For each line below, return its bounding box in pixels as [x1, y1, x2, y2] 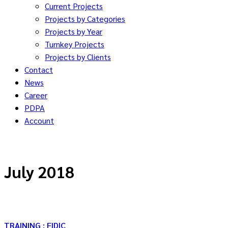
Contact [24, 64, 53, 75]
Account [24, 115, 54, 126]
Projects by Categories [45, 13, 125, 24]
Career [24, 90, 47, 100]
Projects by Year [45, 26, 102, 37]
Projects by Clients [45, 51, 111, 62]
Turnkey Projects [45, 39, 104, 49]
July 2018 [4, 161, 74, 182]
